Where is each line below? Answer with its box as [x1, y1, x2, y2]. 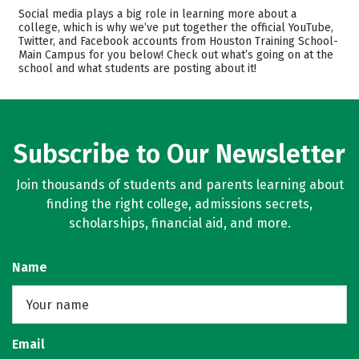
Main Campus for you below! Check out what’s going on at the [18, 48, 333, 62]
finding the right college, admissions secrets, [46, 196, 313, 212]
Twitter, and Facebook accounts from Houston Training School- [18, 34, 338, 48]
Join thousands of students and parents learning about [15, 177, 344, 192]
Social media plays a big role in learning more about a [18, 7, 296, 21]
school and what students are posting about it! [18, 62, 256, 75]
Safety [42, 30, 83, 46]
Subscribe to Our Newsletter [14, 139, 345, 169]
